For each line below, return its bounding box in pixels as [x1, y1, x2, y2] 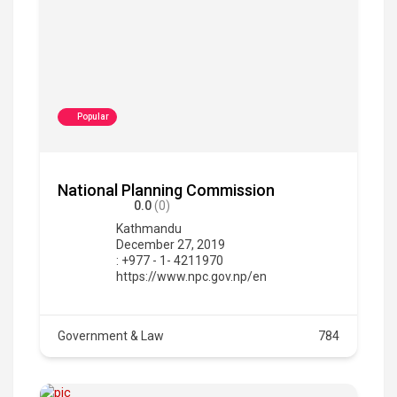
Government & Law [58, 328, 164, 343]
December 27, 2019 [116, 237, 225, 252]
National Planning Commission [58, 180, 275, 199]
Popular [77, 111, 109, 121]
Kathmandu [116, 221, 182, 236]
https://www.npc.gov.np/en [116, 269, 267, 284]
